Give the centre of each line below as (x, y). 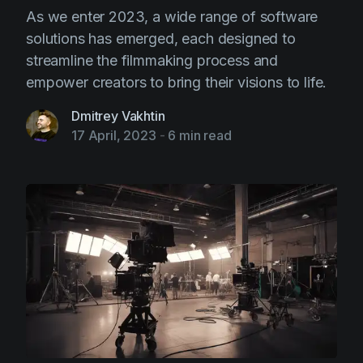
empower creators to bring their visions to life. (177, 82)
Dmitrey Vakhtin (118, 116)
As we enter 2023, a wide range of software (172, 17)
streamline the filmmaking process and (152, 60)
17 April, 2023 (114, 135)
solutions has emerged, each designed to (161, 38)
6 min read (200, 135)
